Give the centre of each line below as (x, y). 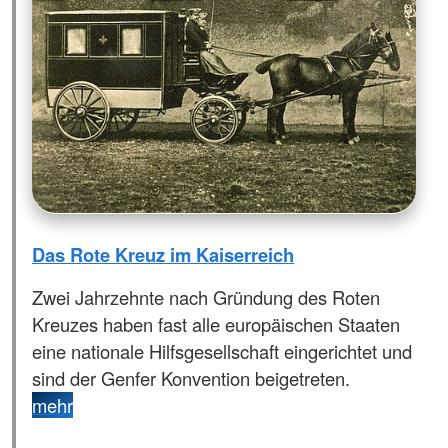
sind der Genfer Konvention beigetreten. (191, 378)
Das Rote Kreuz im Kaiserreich (163, 254)
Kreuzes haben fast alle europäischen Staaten (216, 324)
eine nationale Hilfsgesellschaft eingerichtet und (222, 351)
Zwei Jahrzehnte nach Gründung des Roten (206, 297)
